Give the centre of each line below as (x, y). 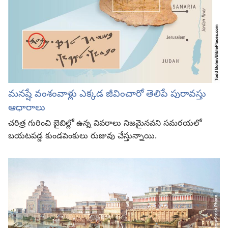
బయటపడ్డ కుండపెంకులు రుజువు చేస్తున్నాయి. (82, 137)
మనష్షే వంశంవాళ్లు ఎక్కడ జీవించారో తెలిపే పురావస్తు (107, 95)
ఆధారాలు (27, 109)
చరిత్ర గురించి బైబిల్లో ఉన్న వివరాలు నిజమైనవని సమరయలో (105, 124)
